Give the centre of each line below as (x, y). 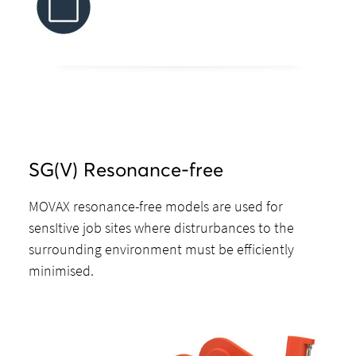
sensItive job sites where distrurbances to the (162, 228)
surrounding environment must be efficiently (162, 250)
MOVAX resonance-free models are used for (156, 207)
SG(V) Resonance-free (126, 170)
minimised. (62, 271)
